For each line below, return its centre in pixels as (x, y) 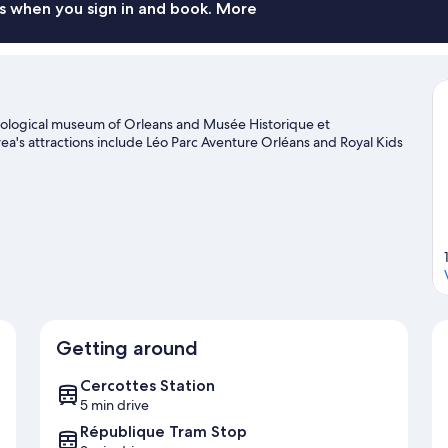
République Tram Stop (163, 432)
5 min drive (114, 405)
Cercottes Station (147, 386)
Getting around (127, 348)
